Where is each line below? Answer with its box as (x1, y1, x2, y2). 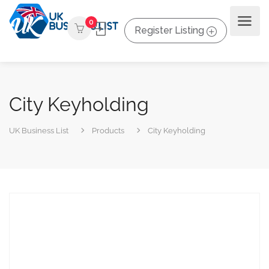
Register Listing (134, 24, 204, 36)
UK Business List (9, 126, 68, 135)
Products (92, 126, 124, 135)
